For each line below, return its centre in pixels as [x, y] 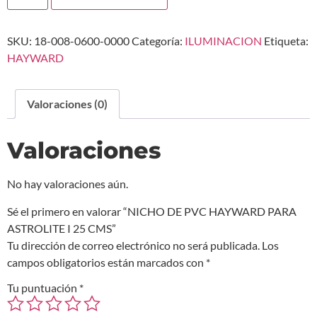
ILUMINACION [223, 41]
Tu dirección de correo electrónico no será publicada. [133, 245]
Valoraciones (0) [67, 104]
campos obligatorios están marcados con [106, 262]
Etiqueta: [286, 41]
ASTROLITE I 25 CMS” [62, 228]
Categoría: [158, 41]
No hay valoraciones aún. [68, 184]
